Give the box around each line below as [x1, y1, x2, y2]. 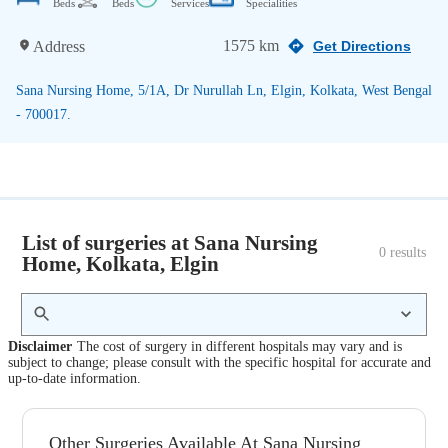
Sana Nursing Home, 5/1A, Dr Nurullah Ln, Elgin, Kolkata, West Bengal [16, 82, 432, 98]
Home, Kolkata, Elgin [22, 251, 220, 275]
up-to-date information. [8, 371, 141, 387]
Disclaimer [8, 339, 72, 355]
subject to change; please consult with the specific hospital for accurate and [8, 355, 431, 371]
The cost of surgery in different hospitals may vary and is [76, 339, 402, 355]
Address [33, 37, 85, 55]
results [385, 245, 426, 261]
